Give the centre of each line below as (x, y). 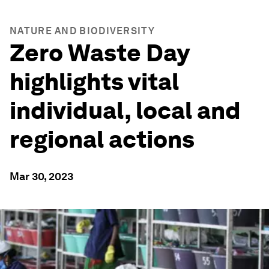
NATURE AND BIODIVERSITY (82, 31)
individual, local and (125, 110)
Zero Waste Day (99, 53)
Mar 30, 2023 (41, 176)
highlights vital (94, 82)
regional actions (102, 139)
